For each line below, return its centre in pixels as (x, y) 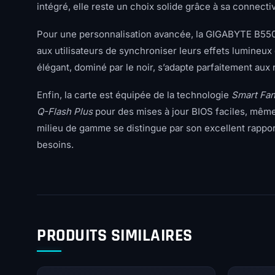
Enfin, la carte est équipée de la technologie (134, 95)
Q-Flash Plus (65, 111)
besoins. (55, 145)
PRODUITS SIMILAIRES (115, 236)
